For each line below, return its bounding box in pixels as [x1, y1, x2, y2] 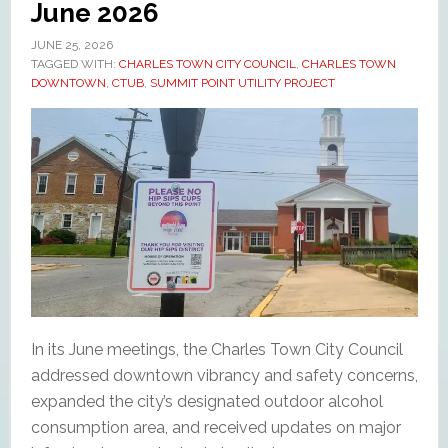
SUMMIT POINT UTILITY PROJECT [149, 75, 335, 90]
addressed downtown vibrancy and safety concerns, [30, 366, 418, 385]
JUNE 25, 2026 [30, 37, 113, 52]
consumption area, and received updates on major [30, 418, 401, 437]
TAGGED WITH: [30, 56, 119, 71]
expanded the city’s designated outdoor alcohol [30, 392, 383, 411]
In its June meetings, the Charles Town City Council [30, 340, 403, 359]
